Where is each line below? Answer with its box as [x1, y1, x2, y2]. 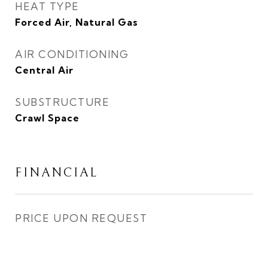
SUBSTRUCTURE [15, 96, 109, 108]
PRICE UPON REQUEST [15, 212, 147, 224]
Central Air [15, 64, 74, 76]
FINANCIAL [15, 166, 98, 180]
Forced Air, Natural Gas [15, 16, 138, 28]
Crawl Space [15, 112, 80, 124]
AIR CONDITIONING [15, 48, 129, 60]
